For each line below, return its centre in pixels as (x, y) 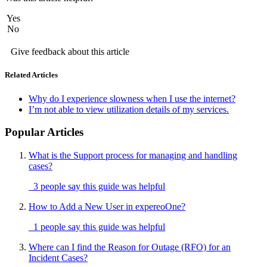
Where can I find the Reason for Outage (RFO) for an (130, 247)
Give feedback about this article (70, 52)
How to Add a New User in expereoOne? (107, 207)
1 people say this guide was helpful (97, 227)
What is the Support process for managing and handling (133, 156)
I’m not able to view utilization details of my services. (129, 109)
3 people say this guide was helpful (97, 187)
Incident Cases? (58, 258)
